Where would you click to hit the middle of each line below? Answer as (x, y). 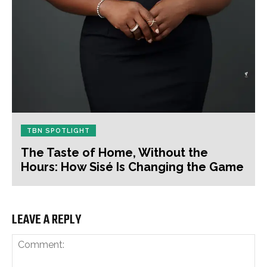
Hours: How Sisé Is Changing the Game (132, 167)
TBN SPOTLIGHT (58, 131)
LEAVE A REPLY (46, 220)
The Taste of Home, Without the (114, 153)
